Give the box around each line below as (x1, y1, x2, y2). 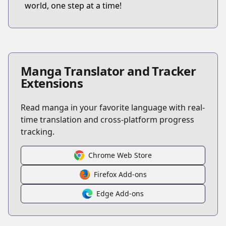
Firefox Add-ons (93, 169, 147, 179)
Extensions (21, 75, 83, 91)
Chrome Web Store (88, 150, 152, 160)
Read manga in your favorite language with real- (21, 102, 205, 113)
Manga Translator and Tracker (21, 63, 196, 79)
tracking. (21, 126, 54, 137)
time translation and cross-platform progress (21, 114, 194, 125)
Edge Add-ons (96, 189, 144, 198)
